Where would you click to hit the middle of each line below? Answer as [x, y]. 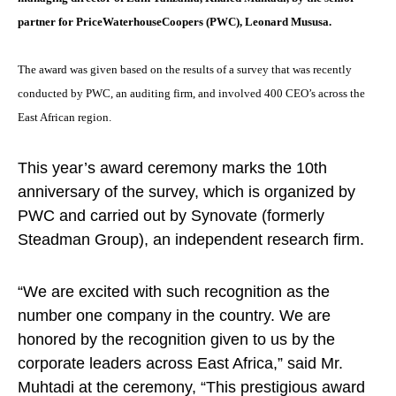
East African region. [65, 117]
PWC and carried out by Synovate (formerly [171, 216]
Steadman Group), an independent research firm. [191, 240]
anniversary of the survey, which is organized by [187, 192]
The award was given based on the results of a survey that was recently [185, 69]
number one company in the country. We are [174, 316]
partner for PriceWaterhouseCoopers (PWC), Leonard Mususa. [175, 22]
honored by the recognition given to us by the [176, 339]
